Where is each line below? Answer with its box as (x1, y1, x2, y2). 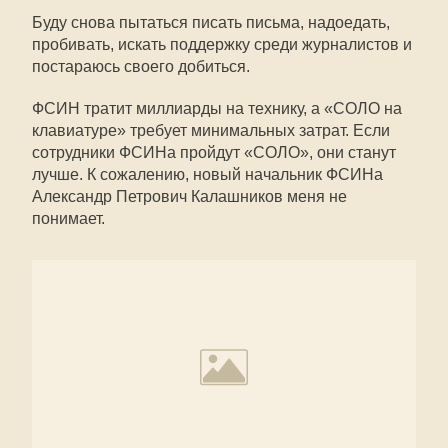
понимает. (32, 210, 105, 227)
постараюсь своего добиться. (32, 58, 250, 75)
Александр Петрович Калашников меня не (32, 188, 347, 205)
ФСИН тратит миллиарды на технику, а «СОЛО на (32, 100, 402, 117)
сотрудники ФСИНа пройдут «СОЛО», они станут (32, 144, 396, 161)
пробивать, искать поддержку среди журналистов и (32, 36, 412, 53)
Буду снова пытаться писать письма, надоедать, (32, 14, 390, 31)
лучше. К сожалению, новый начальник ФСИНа (32, 166, 383, 183)
